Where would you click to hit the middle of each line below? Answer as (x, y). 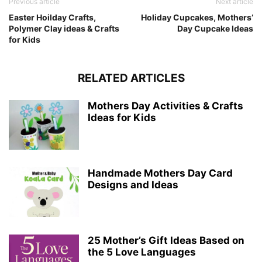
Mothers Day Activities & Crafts (166, 106)
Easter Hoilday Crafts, (52, 17)
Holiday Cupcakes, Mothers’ (197, 17)
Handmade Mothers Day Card (160, 173)
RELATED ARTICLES (131, 78)
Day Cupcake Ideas (215, 28)
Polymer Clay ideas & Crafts (64, 28)
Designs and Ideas (133, 185)
